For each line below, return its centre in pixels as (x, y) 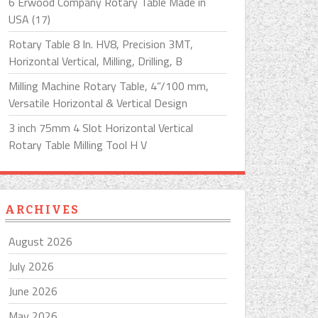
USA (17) (29, 19)
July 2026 (31, 266)
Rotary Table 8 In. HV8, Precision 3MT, (101, 44)
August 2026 (40, 241)
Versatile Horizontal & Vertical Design (98, 103)
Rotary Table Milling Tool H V (78, 145)
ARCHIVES (42, 210)
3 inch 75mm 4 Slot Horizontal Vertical (101, 128)
